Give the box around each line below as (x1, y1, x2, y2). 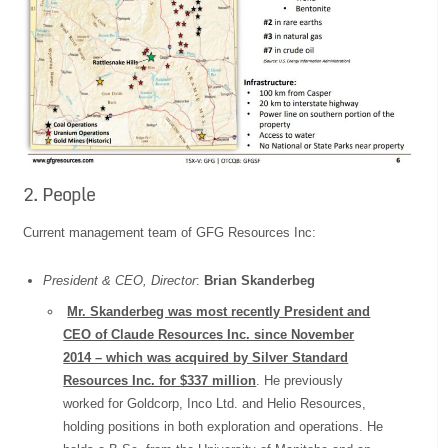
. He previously (256, 372, 344, 388)
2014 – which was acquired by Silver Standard (63, 349, 349, 365)
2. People (23, 178, 96, 209)
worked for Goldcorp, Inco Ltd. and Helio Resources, (63, 395, 367, 411)
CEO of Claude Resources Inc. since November (63, 326, 355, 342)
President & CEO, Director (43, 272, 197, 288)
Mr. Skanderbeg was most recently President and (67, 303, 371, 319)
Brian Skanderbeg (200, 272, 316, 288)
